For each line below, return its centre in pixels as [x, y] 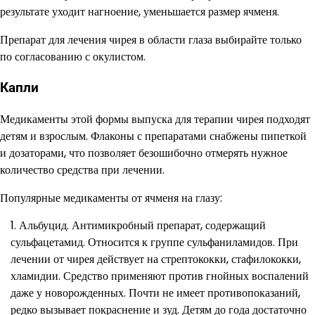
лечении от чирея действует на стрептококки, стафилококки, [156, 259]
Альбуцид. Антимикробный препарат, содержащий [142, 226]
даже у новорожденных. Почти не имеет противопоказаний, [155, 293]
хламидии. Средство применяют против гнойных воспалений [160, 276]
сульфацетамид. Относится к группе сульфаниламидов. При [154, 243]
